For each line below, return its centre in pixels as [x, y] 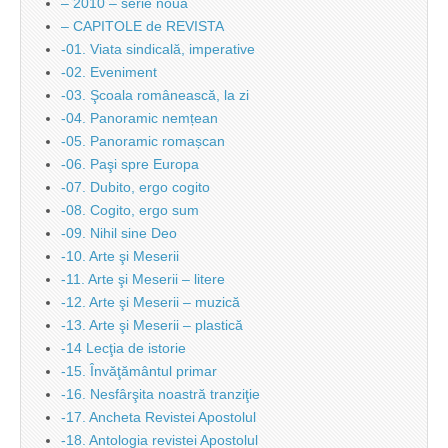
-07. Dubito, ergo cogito [135, 187]
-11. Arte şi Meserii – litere [143, 279]
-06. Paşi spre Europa [130, 164]
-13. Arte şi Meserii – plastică [152, 325]
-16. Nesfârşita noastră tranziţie [160, 394]
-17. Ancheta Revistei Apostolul [158, 417]
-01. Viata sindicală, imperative [158, 49]
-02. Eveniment [109, 72]
